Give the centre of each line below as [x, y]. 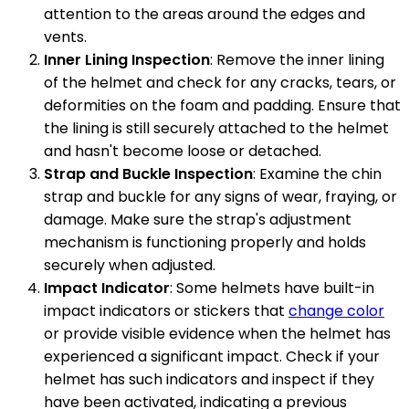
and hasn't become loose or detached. [183, 152]
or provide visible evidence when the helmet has [217, 334]
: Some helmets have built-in [272, 288]
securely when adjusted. [130, 266]
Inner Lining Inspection [127, 60]
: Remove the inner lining [297, 60]
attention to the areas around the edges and [204, 15]
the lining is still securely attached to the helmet [216, 129]
